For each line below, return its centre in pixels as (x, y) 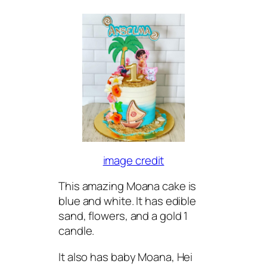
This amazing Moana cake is (128, 186)
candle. (77, 231)
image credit (133, 160)
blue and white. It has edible (128, 201)
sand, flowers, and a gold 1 (123, 216)
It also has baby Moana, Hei (126, 257)
